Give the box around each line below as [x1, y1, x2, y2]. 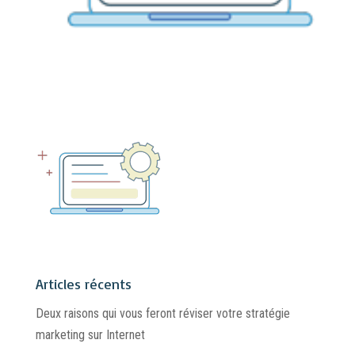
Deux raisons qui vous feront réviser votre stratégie [35, 306, 290, 322]
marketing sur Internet [35, 327, 145, 343]
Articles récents [35, 275, 132, 293]
